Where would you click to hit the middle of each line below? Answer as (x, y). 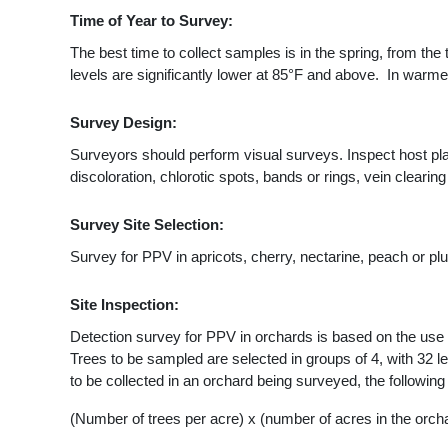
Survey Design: (123, 122)
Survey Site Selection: (147, 224)
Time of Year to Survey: (151, 20)
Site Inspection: (124, 304)
